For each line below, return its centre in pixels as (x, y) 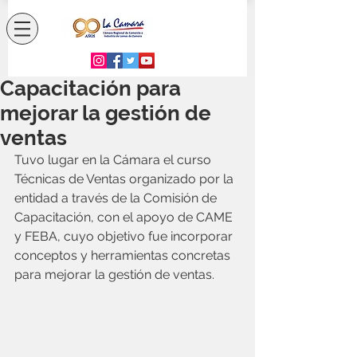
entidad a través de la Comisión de (117, 198)
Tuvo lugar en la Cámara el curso (114, 160)
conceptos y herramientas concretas (124, 255)
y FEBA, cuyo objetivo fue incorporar (125, 236)
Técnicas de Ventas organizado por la (126, 179)
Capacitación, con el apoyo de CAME (125, 217)
